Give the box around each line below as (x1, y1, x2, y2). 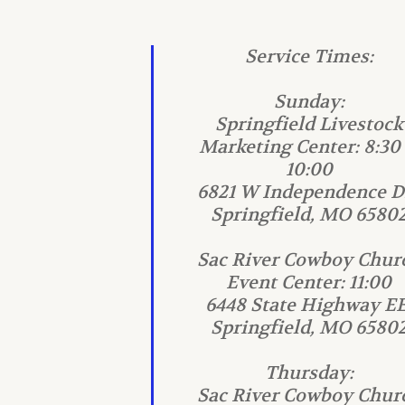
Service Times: (244, 45, 373, 68)
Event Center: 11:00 (226, 271, 392, 294)
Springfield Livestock (214, 113, 403, 136)
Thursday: (264, 362, 353, 384)
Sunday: (273, 90, 344, 113)
